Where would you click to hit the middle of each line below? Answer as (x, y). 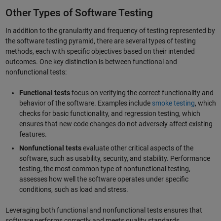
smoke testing (173, 103)
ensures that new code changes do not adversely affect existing (116, 124)
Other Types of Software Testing (79, 13)
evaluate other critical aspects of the (137, 148)
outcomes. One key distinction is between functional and (91, 62)
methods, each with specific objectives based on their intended (100, 52)
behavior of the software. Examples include (85, 103)
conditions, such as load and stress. (74, 190)
